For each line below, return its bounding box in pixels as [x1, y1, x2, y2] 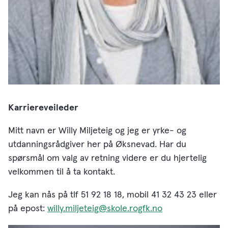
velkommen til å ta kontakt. [8, 167, 118, 177]
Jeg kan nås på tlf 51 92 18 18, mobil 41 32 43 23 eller [8, 190, 217, 200]
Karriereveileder [8, 103, 78, 113]
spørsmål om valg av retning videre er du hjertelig [8, 154, 207, 163]
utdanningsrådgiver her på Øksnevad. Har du [8, 140, 186, 150]
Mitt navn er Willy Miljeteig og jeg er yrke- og [8, 126, 186, 136]
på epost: [8, 204, 47, 214]
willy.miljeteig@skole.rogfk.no [47, 204, 162, 214]
